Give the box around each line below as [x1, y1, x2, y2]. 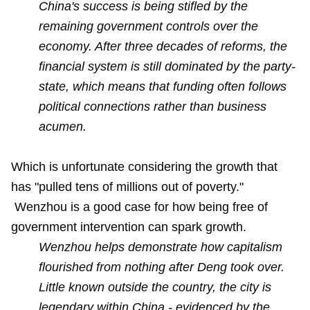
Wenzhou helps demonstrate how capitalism [39, 240, 282, 254]
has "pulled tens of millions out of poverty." [11, 180, 244, 194]
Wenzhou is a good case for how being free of [11, 200, 268, 214]
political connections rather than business [39, 100, 266, 113]
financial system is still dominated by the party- [39, 60, 295, 73]
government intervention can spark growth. [11, 220, 246, 234]
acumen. [39, 120, 86, 134]
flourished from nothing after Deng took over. [39, 260, 284, 274]
